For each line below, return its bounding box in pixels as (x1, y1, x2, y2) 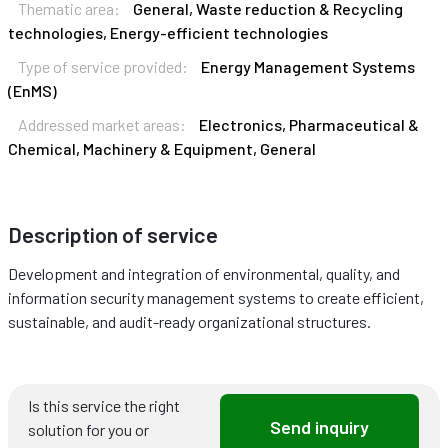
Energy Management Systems (201, 56, 415, 76)
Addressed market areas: (18, 114, 186, 134)
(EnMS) (8, 80, 57, 100)
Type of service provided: (18, 56, 188, 76)
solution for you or (28, 419, 149, 439)
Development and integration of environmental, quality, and (8, 263, 400, 283)
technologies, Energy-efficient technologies (8, 22, 328, 42)
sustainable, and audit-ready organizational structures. (8, 311, 371, 331)
